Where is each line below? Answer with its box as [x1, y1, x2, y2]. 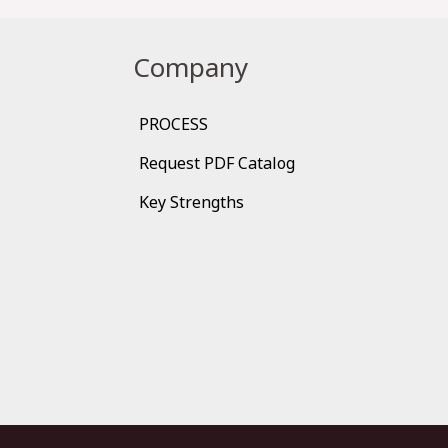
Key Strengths [138, 190, 244, 213]
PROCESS [138, 112, 208, 135]
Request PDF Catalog [138, 151, 295, 174]
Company [132, 48, 248, 85]
